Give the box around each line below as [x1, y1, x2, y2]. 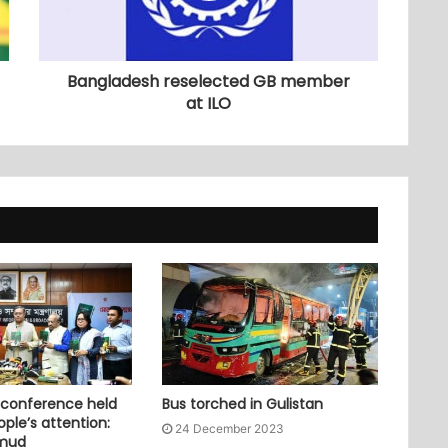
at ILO [186, 92, 231, 116]
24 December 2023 [174, 420, 284, 436]
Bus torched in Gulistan [161, 393, 323, 414]
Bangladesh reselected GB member [67, 70, 350, 94]
